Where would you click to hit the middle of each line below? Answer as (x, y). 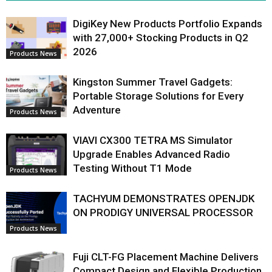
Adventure (97, 110)
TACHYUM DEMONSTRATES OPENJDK (164, 199)
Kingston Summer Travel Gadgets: (153, 82)
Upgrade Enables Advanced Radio (151, 155)
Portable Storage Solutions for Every (158, 96)
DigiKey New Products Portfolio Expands (168, 24)
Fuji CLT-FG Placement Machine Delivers (166, 257)
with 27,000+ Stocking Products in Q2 (161, 38)
